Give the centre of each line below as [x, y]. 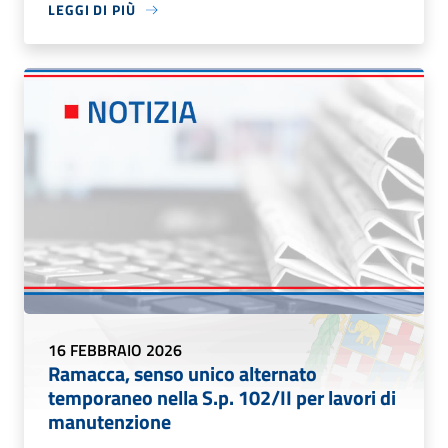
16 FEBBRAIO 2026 [115, 349]
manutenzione [109, 421]
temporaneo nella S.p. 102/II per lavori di [222, 397]
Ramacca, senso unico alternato [182, 373]
